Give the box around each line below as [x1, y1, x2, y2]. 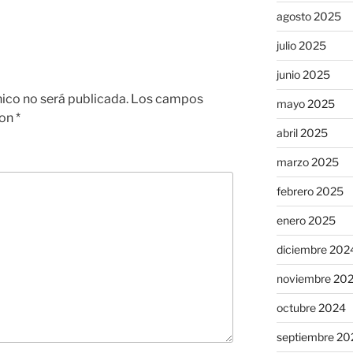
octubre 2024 [276, 301, 346, 315]
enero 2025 [276, 214, 336, 228]
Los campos [131, 91, 203, 107]
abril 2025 [276, 126, 328, 140]
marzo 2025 [276, 155, 339, 169]
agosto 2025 [276, 9, 341, 24]
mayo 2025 [276, 97, 335, 111]
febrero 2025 [276, 184, 344, 199]
